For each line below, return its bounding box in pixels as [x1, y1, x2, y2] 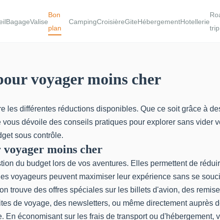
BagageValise [6, 17, 48, 26]
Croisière [96, 17, 125, 26]
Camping [68, 17, 97, 26]
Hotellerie [180, 17, 210, 26]
